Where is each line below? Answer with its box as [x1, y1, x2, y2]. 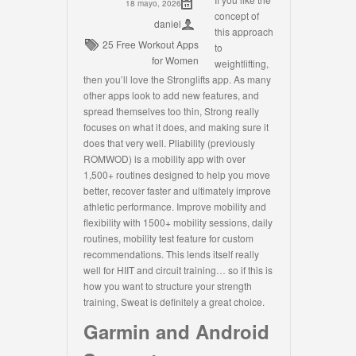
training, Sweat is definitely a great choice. [83, 295, 265, 308]
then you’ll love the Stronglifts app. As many [83, 72, 271, 86]
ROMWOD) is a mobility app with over [83, 152, 246, 165]
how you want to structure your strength [83, 279, 252, 292]
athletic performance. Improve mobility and [83, 199, 266, 213]
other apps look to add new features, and [83, 88, 259, 102]
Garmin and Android [83, 318, 269, 345]
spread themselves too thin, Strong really [83, 104, 259, 118]
